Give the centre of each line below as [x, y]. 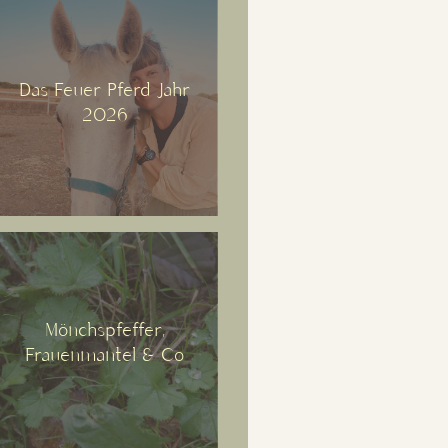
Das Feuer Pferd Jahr [106, 91]
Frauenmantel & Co [106, 357]
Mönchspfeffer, [105, 332]
